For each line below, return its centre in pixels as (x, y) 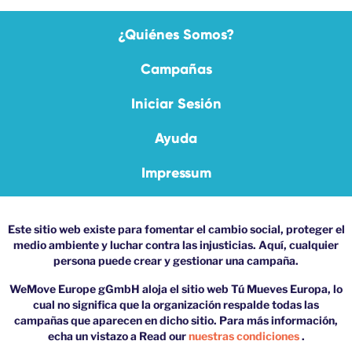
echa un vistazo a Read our (118, 336)
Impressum (176, 173)
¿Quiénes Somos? (176, 35)
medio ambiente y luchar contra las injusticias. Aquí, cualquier (176, 245)
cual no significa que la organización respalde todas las (176, 305)
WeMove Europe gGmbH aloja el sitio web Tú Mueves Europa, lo (176, 289)
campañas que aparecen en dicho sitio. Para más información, (176, 321)
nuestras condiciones (245, 336)
